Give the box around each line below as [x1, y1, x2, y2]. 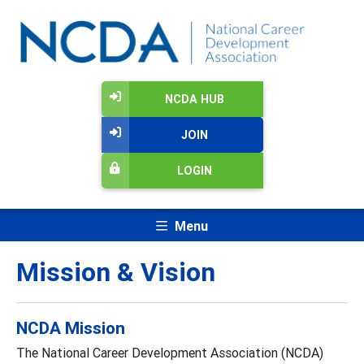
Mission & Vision [16, 255, 215, 288]
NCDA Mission [16, 317, 125, 339]
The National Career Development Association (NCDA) [16, 344, 323, 361]
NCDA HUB [164, 92, 224, 107]
